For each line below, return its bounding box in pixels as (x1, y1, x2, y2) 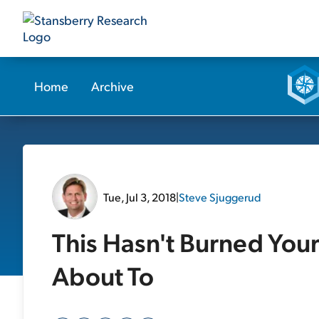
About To (52, 258, 154, 292)
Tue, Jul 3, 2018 (103, 189, 176, 204)
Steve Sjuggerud (179, 189, 261, 204)
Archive (91, 78, 134, 94)
